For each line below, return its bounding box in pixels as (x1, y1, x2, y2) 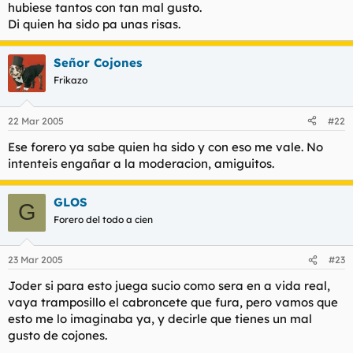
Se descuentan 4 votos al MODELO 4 (18, 24, 201, 37)
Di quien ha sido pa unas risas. (8, 17, 180, 32)
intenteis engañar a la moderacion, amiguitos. (8, 155, 274, 171)
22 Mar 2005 (8, 114, 64, 127)
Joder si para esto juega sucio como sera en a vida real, (8, 278, 330, 294)
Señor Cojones (54, 55, 142, 71)
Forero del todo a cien (54, 213, 153, 225)
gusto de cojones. (8, 328, 107, 344)
